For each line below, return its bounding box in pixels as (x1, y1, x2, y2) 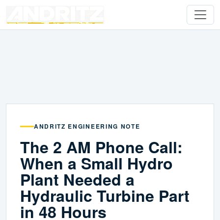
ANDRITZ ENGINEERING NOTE (34, 122, 140, 131)
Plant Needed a (20, 168, 135, 191)
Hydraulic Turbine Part (20, 184, 190, 207)
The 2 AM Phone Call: (20, 136, 183, 159)
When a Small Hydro (20, 152, 173, 175)
